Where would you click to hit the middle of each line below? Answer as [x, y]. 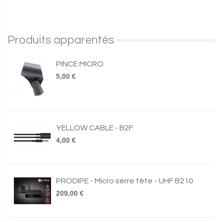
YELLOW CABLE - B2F [95, 128]
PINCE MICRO [80, 64]
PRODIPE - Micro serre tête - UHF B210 [125, 181]
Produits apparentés [61, 40]
